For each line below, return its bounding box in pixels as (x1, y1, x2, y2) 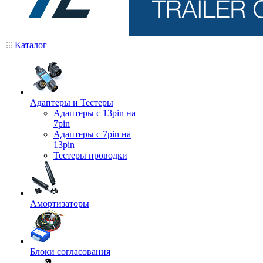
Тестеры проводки (53, 150, 127, 160)
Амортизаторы (30, 198, 89, 208)
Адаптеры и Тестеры (30, 97, 113, 107)
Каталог (12, 40, 49, 50)
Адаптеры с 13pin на (53, 108, 136, 118)
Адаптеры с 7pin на (53, 129, 131, 139)
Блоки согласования (30, 247, 110, 257)
